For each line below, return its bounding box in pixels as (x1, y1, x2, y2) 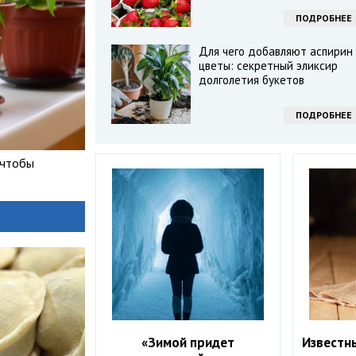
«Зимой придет (141, 334, 235, 352)
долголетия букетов (198, 72, 304, 87)
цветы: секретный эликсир (198, 58, 338, 73)
